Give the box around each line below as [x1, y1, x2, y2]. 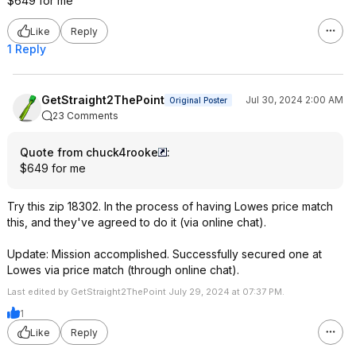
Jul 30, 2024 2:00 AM [246, 94, 343, 106]
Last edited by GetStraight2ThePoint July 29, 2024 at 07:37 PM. [7, 286, 284, 297]
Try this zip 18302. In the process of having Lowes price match [7, 199, 333, 213]
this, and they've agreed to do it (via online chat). [7, 215, 266, 229]
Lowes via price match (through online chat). [7, 263, 239, 277]
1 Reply [7, 42, 46, 56]
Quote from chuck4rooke [20, 145, 158, 159]
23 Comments [52, 110, 118, 122]
